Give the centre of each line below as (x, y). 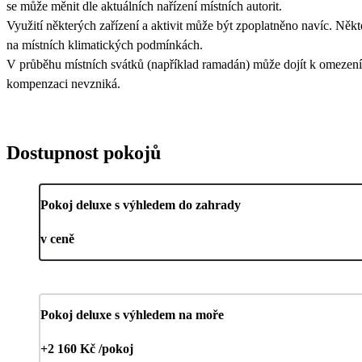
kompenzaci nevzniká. (63, 83)
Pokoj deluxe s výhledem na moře (132, 314)
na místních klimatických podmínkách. (105, 44)
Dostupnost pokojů (84, 152)
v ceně (57, 238)
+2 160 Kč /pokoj (87, 348)
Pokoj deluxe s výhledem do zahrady (141, 204)
